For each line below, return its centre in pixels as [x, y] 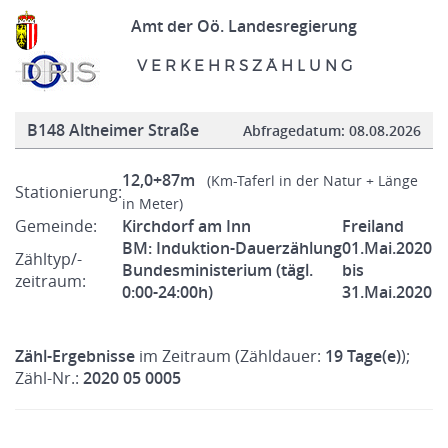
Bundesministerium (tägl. [217, 270]
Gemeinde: [56, 226]
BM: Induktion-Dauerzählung [232, 248]
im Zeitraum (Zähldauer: [230, 356]
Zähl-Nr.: [49, 378]
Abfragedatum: [296, 131]
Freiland [373, 226]
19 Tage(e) [363, 356]
